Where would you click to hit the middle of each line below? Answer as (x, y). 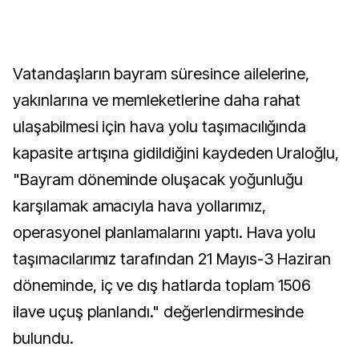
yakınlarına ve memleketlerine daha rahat (157, 100)
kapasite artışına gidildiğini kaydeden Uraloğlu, (176, 153)
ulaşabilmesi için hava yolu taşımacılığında (160, 127)
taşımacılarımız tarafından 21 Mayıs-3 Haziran (172, 259)
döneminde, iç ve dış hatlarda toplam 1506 (162, 285)
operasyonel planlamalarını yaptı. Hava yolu (165, 232)
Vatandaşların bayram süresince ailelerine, (161, 74)
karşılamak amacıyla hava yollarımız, (139, 206)
